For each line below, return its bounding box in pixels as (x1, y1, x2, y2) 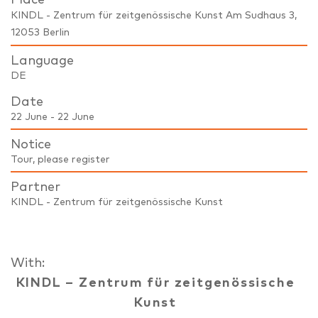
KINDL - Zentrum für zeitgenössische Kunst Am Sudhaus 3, (11, 10, 297, 21)
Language (11, 54, 74, 67)
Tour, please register (11, 154, 110, 165)
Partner (11, 180, 60, 194)
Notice (11, 138, 51, 151)
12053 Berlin (11, 27, 70, 38)
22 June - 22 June (11, 111, 94, 122)
